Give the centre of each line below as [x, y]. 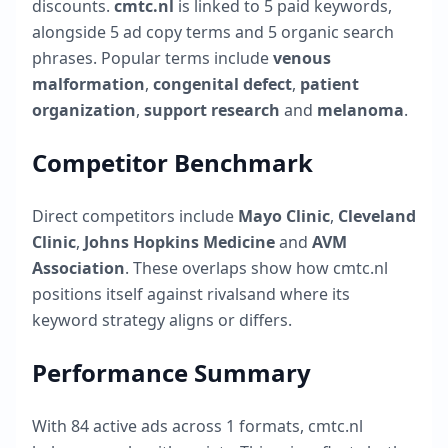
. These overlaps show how [229, 268]
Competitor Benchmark [172, 162]
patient [329, 84]
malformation [88, 84]
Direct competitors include [133, 216]
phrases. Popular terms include [150, 58]
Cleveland [377, 216]
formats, [271, 426]
